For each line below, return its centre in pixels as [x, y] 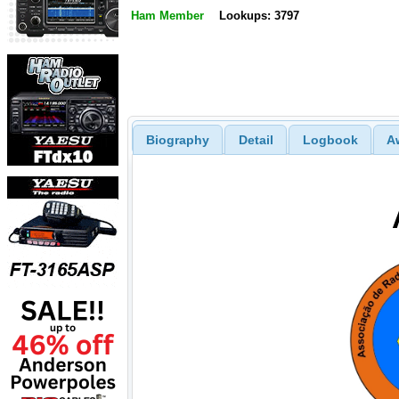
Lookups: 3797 [259, 16]
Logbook [330, 139]
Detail [256, 139]
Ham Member [167, 16]
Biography [177, 139]
